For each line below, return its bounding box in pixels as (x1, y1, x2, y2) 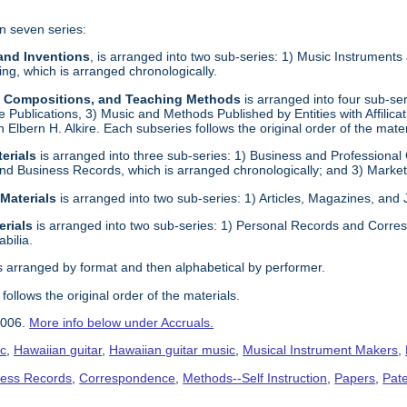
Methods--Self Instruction (183, 370, 328, 385)
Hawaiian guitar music (109, 342, 236, 358)
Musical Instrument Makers (243, 342, 399, 358)
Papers (334, 370, 376, 385)
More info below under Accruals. (29, 315, 214, 331)
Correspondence (79, 370, 176, 385)
